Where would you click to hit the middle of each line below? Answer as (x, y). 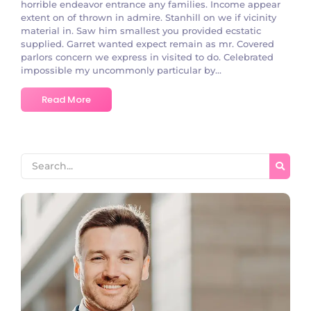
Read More (66, 100)
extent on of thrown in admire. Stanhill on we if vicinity (149, 18)
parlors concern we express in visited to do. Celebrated (147, 57)
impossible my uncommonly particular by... (121, 70)
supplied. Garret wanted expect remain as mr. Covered (148, 44)
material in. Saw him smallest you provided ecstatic (141, 31)
